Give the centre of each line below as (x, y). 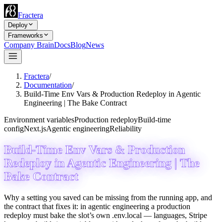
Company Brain (29, 45)
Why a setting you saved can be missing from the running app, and (108, 197)
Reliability (126, 129)
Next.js (35, 129)
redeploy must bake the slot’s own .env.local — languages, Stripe (106, 215)
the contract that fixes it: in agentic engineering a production (97, 206)
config (14, 129)
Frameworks (26, 35)
